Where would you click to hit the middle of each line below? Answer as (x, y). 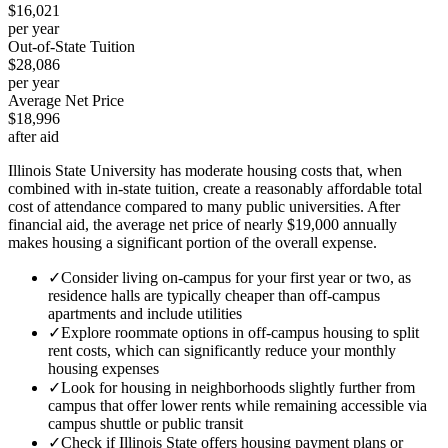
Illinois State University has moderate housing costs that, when (205, 170)
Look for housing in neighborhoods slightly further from (238, 387)
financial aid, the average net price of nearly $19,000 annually (202, 224)
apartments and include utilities (145, 313)
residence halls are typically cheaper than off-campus (214, 295)
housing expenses (103, 368)
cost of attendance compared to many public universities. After (204, 206)
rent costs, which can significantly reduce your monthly (222, 350)
